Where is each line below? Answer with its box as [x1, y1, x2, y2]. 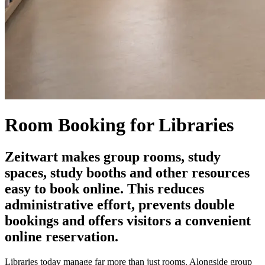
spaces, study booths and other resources [5, 164, 250, 180]
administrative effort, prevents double [5, 196, 235, 212]
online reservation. [5, 228, 118, 244]
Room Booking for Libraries [5, 114, 234, 136]
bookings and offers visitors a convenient [5, 212, 251, 228]
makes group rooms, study [58, 148, 221, 164]
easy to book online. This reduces [5, 180, 204, 196]
